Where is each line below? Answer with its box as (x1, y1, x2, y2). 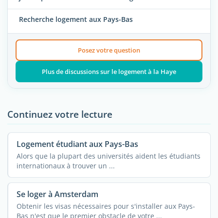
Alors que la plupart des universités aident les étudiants (16, 151, 200, 161)
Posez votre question (77, 46, 140, 55)
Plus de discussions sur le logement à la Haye (41, 67, 176, 76)
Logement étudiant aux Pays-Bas (16, 139, 138, 150)
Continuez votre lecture (7, 108, 112, 121)
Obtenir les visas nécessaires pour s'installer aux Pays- (16, 201, 195, 211)
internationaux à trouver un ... (16, 161, 115, 170)
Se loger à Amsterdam (16, 189, 98, 200)
